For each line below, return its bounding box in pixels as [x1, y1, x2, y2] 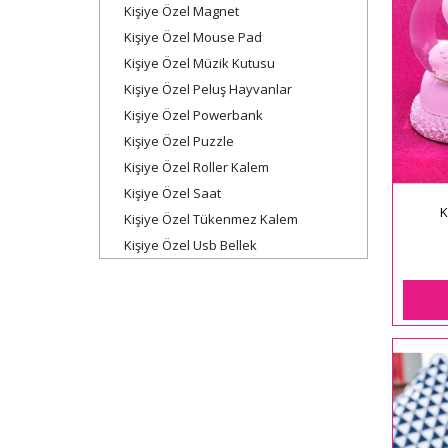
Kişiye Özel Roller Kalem [124, 157, 269, 176]
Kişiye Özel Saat [124, 183, 221, 202]
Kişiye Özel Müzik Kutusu [124, 53, 275, 72]
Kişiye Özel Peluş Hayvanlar [124, 79, 292, 98]
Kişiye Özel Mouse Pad [124, 27, 262, 46]
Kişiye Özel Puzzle [124, 131, 234, 150]
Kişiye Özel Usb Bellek [124, 235, 257, 254]
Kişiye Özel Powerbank [124, 105, 263, 124]
